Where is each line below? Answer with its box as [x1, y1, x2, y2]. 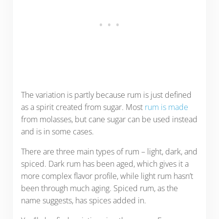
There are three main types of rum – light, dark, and [21, 146, 197, 157]
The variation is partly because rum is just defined [21, 89, 192, 101]
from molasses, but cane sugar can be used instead [21, 114, 197, 125]
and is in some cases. [21, 126, 94, 137]
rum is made [144, 102, 188, 113]
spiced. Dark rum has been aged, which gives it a [21, 158, 189, 170]
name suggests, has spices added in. [21, 195, 146, 206]
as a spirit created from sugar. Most [21, 102, 145, 113]
